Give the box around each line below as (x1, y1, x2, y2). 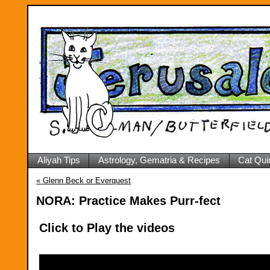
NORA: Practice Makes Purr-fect (36, 194, 221, 208)
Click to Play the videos (39, 221, 175, 234)
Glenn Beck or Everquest (40, 176, 131, 186)
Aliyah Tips (37, 155, 80, 165)
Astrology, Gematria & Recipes (98, 155, 220, 165)
